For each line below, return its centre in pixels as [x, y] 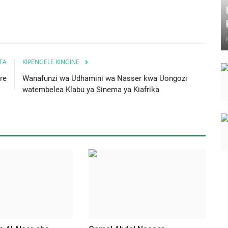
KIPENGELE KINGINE [51, 62]
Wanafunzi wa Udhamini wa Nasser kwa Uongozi [105, 78]
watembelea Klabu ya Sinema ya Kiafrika [91, 89]
